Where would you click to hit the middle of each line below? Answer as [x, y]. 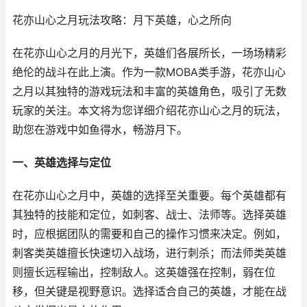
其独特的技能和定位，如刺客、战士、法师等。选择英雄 [149, 214]
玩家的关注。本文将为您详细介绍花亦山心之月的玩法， [149, 110]
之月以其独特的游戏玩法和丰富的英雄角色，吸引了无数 [149, 91]
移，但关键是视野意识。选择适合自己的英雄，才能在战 [149, 291]
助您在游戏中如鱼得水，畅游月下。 [100, 130]
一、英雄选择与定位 [62, 162]
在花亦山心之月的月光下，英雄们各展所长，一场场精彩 [149, 53]
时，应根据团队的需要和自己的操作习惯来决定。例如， [149, 234]
